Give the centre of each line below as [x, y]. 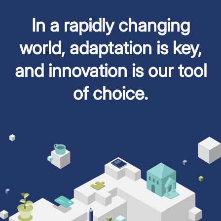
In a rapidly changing [110, 25]
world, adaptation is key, [110, 48]
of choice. [110, 93]
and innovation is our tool [110, 70]
